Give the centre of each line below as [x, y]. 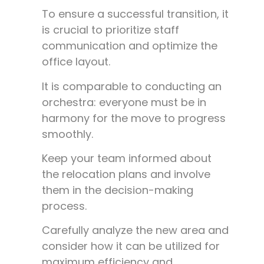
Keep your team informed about [127, 159]
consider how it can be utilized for [131, 246]
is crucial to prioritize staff [110, 30]
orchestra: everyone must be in [124, 102]
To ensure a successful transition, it [135, 14]
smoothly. [67, 134]
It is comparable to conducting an [132, 86]
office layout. [76, 62]
